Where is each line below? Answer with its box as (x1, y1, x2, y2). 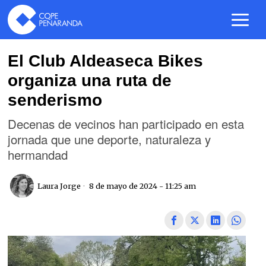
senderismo (8, 91, 103, 109)
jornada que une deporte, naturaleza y (8, 130, 211, 148)
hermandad (8, 145, 68, 163)
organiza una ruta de (8, 71, 172, 90)
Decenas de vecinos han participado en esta (8, 115, 245, 132)
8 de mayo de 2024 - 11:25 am (87, 181, 197, 191)
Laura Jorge (37, 181, 81, 191)
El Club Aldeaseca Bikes (8, 52, 204, 70)
